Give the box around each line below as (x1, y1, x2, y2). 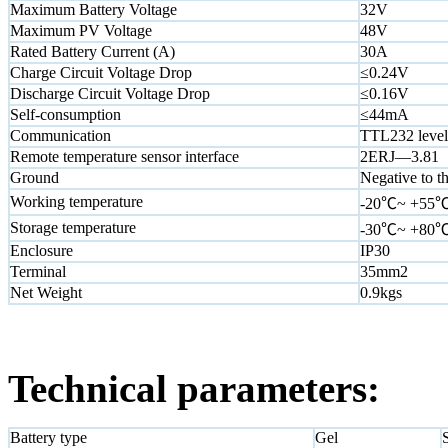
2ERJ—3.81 (360, 147, 439, 165)
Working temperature (10, 192, 143, 210)
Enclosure (10, 241, 73, 259)
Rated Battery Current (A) (10, 42, 175, 60)
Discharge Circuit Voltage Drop (10, 84, 210, 102)
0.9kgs (360, 283, 402, 301)
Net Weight (10, 283, 82, 301)
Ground (10, 168, 59, 186)
